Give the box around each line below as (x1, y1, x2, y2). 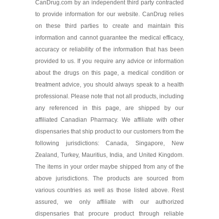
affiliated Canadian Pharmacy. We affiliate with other (35, 116, 184, 124)
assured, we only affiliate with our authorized (35, 198, 184, 206)
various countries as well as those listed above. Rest (35, 187, 184, 194)
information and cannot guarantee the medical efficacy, (35, 34, 184, 42)
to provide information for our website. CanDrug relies (35, 11, 184, 18)
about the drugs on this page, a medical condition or (35, 69, 184, 77)
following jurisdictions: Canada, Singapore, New (35, 140, 184, 147)
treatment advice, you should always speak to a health (35, 81, 184, 88)
